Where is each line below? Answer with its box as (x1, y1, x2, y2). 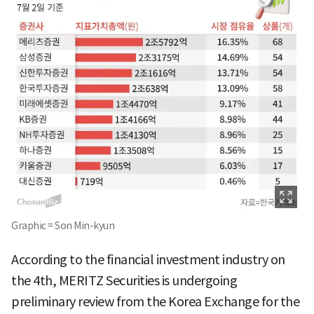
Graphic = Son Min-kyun (11, 219, 114, 232)
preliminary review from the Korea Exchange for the (11, 293, 299, 310)
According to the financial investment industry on (11, 251, 285, 268)
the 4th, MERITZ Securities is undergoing (11, 272, 237, 289)
